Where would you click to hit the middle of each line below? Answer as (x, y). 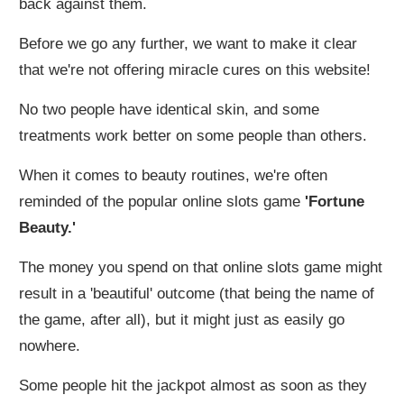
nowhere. (50, 346)
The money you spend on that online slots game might (201, 268)
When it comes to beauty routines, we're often (173, 176)
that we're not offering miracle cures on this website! (195, 70)
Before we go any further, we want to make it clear (188, 44)
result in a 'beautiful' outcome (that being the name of (197, 294)
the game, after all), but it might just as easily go (182, 320)
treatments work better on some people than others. (193, 136)
